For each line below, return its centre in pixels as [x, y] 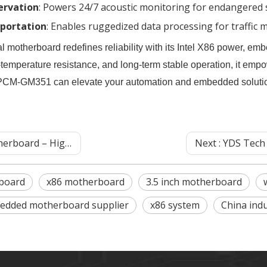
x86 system [175, 205]
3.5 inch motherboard [194, 182]
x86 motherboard [86, 182]
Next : [209, 143]
